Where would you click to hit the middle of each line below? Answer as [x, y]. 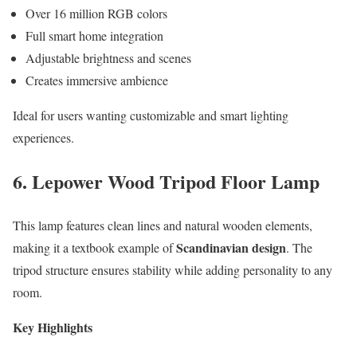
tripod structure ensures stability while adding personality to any [173, 270]
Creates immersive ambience [97, 80]
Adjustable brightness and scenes [108, 58]
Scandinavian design [231, 248]
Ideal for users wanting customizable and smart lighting [151, 116]
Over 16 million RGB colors [96, 14]
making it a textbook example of [94, 248]
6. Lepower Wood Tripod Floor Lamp [166, 182]
